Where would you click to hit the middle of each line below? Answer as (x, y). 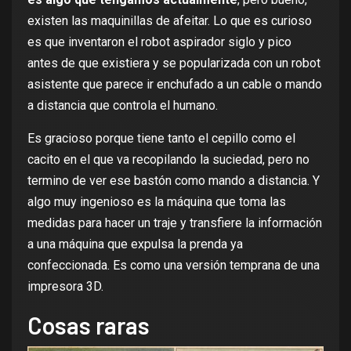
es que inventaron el (84, 42)
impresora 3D (64, 286)
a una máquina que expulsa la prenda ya (135, 244)
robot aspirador (183, 42)
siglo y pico (258, 42)
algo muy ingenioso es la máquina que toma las (157, 201)
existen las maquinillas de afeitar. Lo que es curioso (170, 20)
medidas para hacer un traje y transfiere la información (175, 223)
